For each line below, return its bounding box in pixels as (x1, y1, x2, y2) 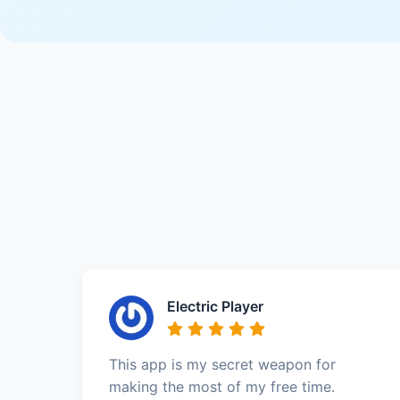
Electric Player (167, 296, 263, 315)
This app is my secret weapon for (109, 354, 336, 373)
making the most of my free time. (109, 377, 335, 396)
